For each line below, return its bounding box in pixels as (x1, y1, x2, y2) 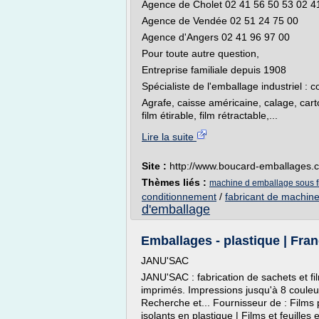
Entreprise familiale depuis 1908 (142, 64, 286, 75)
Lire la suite (142, 131, 197, 142)
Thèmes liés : (142, 177, 209, 188)
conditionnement (142, 191, 216, 202)
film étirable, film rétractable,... (142, 110, 278, 121)
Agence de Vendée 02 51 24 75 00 (142, 15, 298, 26)
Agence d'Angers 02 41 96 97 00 (142, 31, 290, 43)
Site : (142, 160, 169, 172)
